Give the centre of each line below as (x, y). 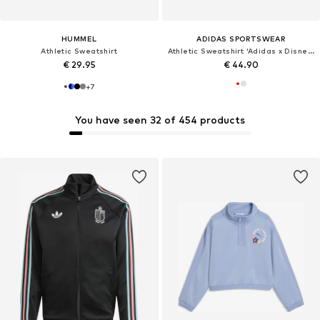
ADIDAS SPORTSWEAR (241, 39)
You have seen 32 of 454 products (160, 120)
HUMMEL (79, 39)
